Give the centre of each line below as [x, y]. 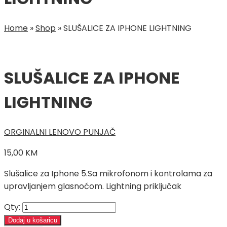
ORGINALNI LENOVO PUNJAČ [60, 132]
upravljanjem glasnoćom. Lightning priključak [93, 186]
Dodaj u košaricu [33, 220]
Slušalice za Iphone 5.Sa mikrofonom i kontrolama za [108, 173]
